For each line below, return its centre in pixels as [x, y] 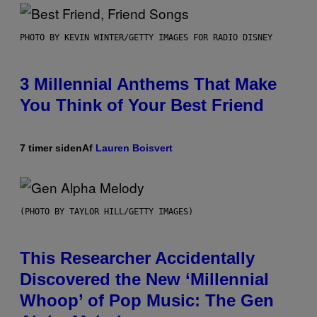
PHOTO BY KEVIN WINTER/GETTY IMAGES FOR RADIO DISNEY [146, 38]
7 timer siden [51, 148]
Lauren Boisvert [134, 148]
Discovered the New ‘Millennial [144, 279]
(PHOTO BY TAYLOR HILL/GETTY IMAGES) [106, 212]
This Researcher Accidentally [137, 258]
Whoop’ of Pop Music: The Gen [147, 301]
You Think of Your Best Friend [142, 105]
